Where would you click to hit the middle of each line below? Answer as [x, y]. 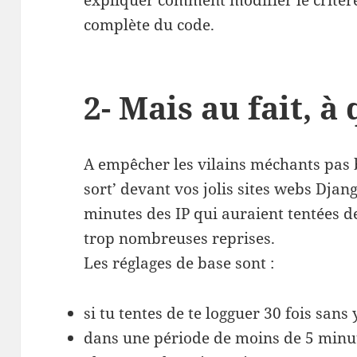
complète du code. [149, 25]
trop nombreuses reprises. [180, 238]
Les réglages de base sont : [179, 263]
